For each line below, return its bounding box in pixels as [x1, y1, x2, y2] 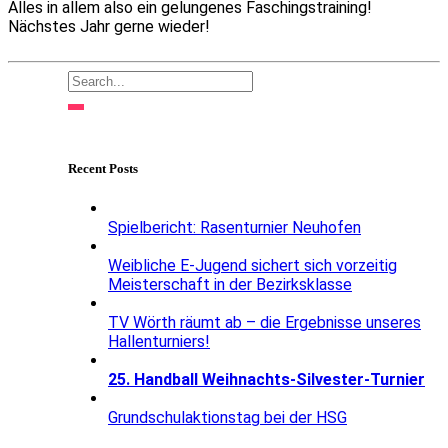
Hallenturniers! [108, 331, 210, 351]
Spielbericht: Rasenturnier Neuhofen [108, 217, 361, 237]
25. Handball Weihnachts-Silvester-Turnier [108, 369, 425, 389]
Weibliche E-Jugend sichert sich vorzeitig [108, 255, 397, 275]
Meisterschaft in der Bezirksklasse [108, 274, 352, 294]
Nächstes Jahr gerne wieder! [8, 16, 210, 36]
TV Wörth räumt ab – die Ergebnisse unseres [108, 312, 421, 332]
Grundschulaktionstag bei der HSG [108, 407, 347, 427]
